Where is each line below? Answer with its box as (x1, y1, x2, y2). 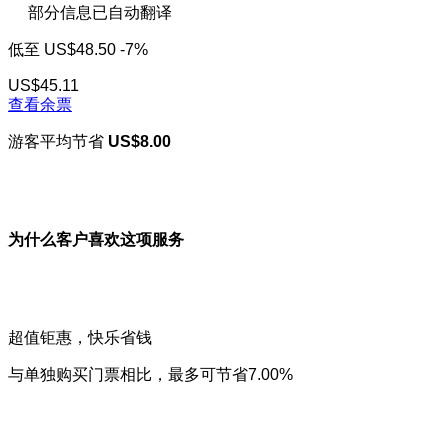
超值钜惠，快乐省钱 (8, 329, 152, 347)
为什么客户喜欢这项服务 (8, 231, 184, 249)
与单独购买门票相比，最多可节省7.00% (8, 366, 293, 384)
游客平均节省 (8, 132, 108, 150)
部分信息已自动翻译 (28, 3, 172, 21)
